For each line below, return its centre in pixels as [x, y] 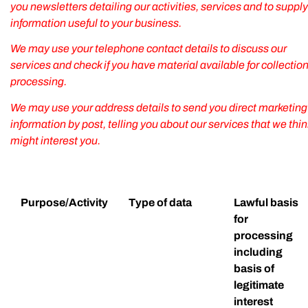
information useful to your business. [96, 23]
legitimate [259, 285]
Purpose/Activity [64, 202]
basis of [254, 268]
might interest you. [55, 140]
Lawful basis [266, 202]
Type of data [160, 202]
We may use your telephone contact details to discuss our [148, 48]
